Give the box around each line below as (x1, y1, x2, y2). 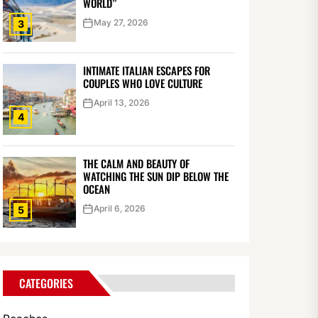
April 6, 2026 (93, 203, 146, 214)
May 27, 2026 (93, 17, 148, 28)
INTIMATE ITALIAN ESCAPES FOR (82, 62, 210, 78)
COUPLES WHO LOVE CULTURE (82, 75, 202, 91)
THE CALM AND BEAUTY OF (82, 155, 190, 171)
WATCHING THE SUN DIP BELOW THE (82, 168, 229, 184)
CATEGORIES (19, 275, 74, 292)
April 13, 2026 (93, 97, 150, 108)
